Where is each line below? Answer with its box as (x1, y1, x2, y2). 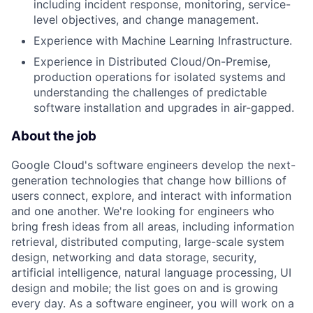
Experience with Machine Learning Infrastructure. (34, 34, 292, 48)
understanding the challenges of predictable (34, 85, 267, 100)
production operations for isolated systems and (34, 70, 286, 85)
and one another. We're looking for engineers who (11, 203, 275, 218)
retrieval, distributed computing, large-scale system (11, 234, 284, 249)
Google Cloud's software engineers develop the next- (11, 157, 296, 172)
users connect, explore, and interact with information (11, 188, 291, 203)
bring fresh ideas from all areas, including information (11, 219, 294, 233)
